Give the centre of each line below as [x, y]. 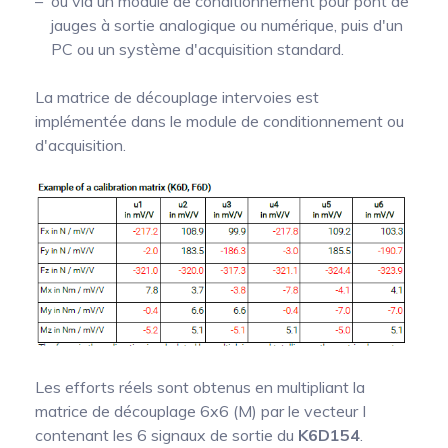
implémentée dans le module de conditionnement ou [219, 121]
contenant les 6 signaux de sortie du [166, 434]
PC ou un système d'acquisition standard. [197, 49]
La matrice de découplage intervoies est [177, 97]
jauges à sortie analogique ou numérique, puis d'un [227, 25]
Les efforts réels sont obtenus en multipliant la [200, 386]
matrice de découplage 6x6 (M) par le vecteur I [200, 410]
